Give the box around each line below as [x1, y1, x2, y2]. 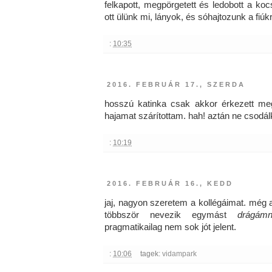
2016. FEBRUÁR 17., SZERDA [107, 80, 245, 88]
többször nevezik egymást [104, 210, 237, 220]
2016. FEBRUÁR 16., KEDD [107, 179, 233, 187]
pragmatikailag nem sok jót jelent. [104, 222, 236, 233]
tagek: [140, 250, 162, 259]
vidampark [161, 250, 197, 259]
